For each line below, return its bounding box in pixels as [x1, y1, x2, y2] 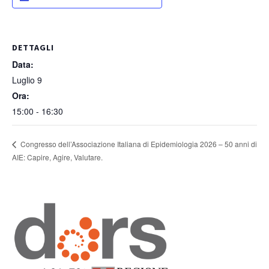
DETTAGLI [12, 41, 54, 53]
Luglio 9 [12, 73, 42, 86]
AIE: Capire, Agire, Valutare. [12, 151, 103, 162]
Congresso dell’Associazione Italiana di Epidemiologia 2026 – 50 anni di [19, 139, 257, 150]
